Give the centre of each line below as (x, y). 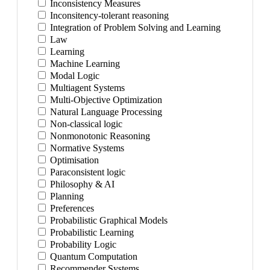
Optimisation (73, 160)
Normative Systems (86, 148)
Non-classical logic (85, 124)
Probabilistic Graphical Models (108, 220)
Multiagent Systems (86, 88)
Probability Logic (82, 244)
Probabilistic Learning (91, 232)
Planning (66, 196)
